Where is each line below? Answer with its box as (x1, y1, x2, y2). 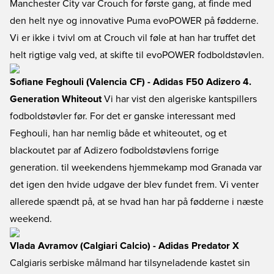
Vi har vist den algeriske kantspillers (102, 94, 257, 104)
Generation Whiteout (10, 94, 102, 104)
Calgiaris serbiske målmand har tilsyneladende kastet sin (10, 258, 250, 268)
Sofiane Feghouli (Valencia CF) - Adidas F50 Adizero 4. (10, 77, 251, 87)
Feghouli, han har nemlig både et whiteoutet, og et (10, 128, 227, 138)
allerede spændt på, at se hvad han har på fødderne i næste (10, 197, 264, 207)
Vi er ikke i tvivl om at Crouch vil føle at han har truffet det (10, 33, 256, 43)
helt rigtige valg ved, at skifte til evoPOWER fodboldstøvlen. (10, 50, 264, 60)
